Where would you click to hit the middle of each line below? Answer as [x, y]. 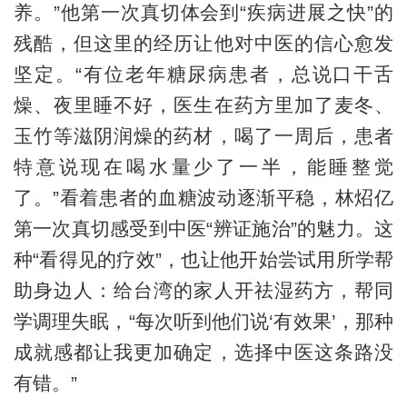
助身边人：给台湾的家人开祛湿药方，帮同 [203, 290]
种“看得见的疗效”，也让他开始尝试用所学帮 [203, 259]
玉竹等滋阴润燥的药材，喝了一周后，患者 [203, 135]
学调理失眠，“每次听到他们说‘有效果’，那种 [203, 321]
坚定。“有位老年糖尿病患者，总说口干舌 [203, 74]
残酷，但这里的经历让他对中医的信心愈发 [203, 43]
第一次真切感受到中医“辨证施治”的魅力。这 [203, 228]
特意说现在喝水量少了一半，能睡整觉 [203, 166]
